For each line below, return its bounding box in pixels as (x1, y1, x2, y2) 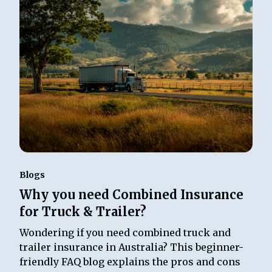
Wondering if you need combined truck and (19, 226, 231, 239)
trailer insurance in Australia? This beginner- (19, 240, 244, 253)
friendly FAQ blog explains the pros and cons (19, 255, 241, 268)
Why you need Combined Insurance (19, 186, 244, 202)
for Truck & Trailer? (19, 203, 147, 219)
